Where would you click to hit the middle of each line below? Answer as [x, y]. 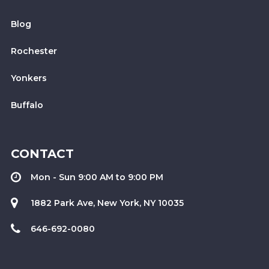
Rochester [34, 51]
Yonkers [29, 78]
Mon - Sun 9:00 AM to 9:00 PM [97, 177]
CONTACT [42, 154]
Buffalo [27, 105]
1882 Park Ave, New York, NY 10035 [107, 203]
